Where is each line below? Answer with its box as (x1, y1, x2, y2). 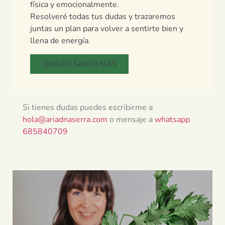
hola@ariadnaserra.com (23, 114, 107, 126)
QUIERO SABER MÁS (42, 59, 117, 69)
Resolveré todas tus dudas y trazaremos (30, 11, 175, 23)
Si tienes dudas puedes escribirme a (23, 102, 153, 114)
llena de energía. (30, 35, 90, 47)
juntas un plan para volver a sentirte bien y (30, 23, 183, 35)
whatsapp (155, 114, 190, 126)
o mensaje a (107, 114, 155, 126)
